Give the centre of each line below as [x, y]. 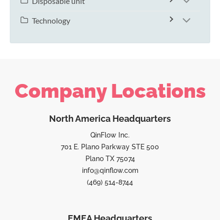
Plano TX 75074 [110, 159]
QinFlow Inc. [110, 135]
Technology [51, 21]
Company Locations [110, 91]
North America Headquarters [110, 119]
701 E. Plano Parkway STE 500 [110, 147]
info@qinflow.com [110, 171]
